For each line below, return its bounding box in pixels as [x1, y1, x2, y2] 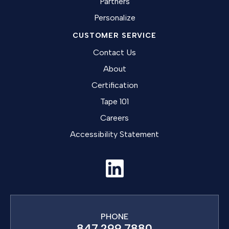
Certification [91, 80, 138, 90]
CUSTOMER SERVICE [73, 31, 156, 40]
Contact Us [93, 47, 136, 57]
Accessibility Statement [70, 129, 159, 139]
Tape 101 [100, 96, 129, 106]
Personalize [94, 12, 135, 22]
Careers [100, 112, 129, 123]
